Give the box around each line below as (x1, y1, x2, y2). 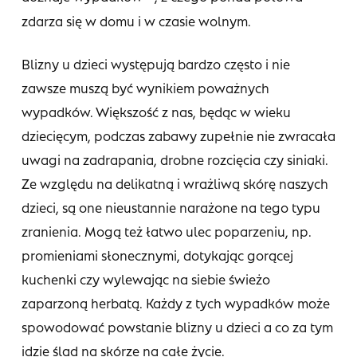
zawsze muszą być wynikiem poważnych (21, 79, 269, 96)
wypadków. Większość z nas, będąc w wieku (21, 103, 291, 120)
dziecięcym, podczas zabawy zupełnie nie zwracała (21, 127, 335, 143)
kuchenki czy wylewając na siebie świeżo (21, 270, 270, 287)
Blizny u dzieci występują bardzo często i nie (21, 55, 290, 72)
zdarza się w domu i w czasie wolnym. (21, 12, 251, 29)
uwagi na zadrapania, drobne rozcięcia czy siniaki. (21, 151, 328, 167)
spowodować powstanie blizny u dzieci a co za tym (21, 318, 333, 335)
